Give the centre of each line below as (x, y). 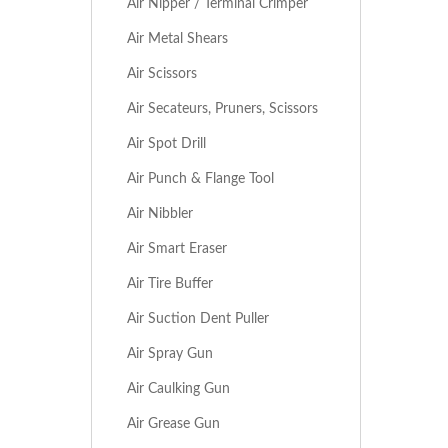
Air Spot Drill (166, 143)
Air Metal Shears (177, 38)
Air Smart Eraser (177, 248)
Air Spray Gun (170, 353)
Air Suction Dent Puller (198, 318)
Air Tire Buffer (170, 283)
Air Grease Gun (173, 423)
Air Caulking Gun (178, 388)
